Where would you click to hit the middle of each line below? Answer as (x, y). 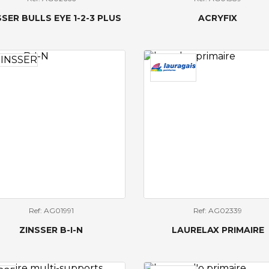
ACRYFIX (218, 18)
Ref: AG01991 (51, 210)
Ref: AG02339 (218, 210)
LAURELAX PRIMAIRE (218, 230)
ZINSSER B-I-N (51, 230)
